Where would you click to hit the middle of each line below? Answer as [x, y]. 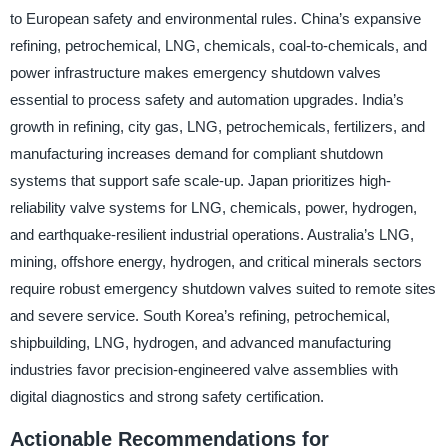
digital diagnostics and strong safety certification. [166, 397]
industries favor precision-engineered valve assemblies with [203, 370]
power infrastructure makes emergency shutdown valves [195, 73]
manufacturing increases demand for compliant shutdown [196, 154]
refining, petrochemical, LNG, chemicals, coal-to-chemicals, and [218, 46]
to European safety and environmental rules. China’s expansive [215, 19]
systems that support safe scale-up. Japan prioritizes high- [200, 181]
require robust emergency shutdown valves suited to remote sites [222, 289]
